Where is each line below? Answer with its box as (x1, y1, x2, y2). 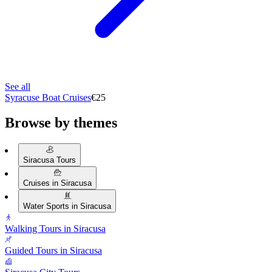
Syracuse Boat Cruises (5, 92, 91, 103)
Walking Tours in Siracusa (5, 223, 106, 234)
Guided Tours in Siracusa (5, 245, 102, 256)
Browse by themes (5, 115, 117, 131)
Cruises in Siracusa (23, 178, 92, 188)
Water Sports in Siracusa (23, 202, 111, 211)
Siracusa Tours (23, 155, 76, 165)
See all (5, 81, 30, 92)
